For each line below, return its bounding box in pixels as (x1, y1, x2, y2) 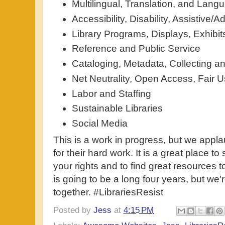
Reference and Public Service (72, 43, 201, 54)
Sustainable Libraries (72, 103, 163, 114)
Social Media (72, 118, 128, 129)
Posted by (53, 205, 93, 215)
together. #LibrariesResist (53, 187, 163, 198)
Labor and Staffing (72, 88, 152, 99)
